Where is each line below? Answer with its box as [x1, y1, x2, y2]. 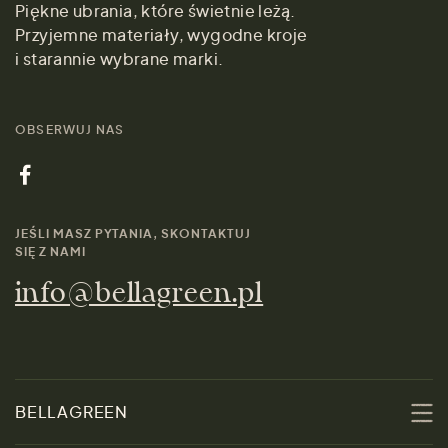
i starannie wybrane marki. [15, 48, 224, 70]
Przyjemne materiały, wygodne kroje [15, 24, 308, 46]
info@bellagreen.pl [15, 281, 264, 309]
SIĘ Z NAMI [15, 244, 86, 260]
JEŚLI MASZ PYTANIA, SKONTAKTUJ [15, 226, 251, 242]
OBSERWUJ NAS [15, 122, 125, 138]
